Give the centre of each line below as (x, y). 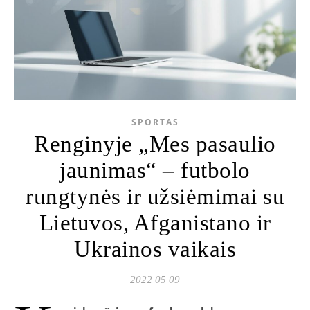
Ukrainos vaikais (155, 249)
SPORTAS (155, 122)
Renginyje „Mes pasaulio (155, 144)
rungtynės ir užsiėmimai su (155, 197)
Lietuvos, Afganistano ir (155, 223)
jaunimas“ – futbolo (155, 171)
